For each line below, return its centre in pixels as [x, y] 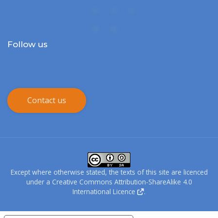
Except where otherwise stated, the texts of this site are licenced [109, 172]
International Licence [104, 191]
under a [39, 182]
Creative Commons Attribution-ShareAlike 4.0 [122, 182]
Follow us [27, 44]
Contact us [47, 100]
